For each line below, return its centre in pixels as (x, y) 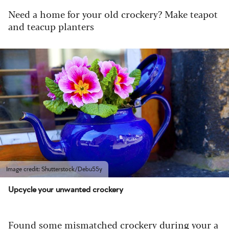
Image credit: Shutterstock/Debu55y (54, 169)
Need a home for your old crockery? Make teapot (113, 14)
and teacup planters (51, 26)
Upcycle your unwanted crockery (66, 190)
